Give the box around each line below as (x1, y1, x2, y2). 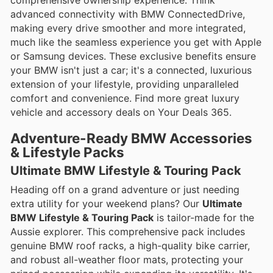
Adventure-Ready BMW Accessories (10, 130, 252, 147)
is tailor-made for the (154, 211, 254, 224)
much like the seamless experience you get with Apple (10, 36, 261, 49)
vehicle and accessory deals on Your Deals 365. (10, 106, 232, 119)
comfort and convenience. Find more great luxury (10, 92, 239, 105)
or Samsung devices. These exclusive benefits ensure (10, 50, 256, 63)
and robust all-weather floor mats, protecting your (10, 253, 243, 266)
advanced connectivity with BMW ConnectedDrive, (10, 8, 245, 21)
